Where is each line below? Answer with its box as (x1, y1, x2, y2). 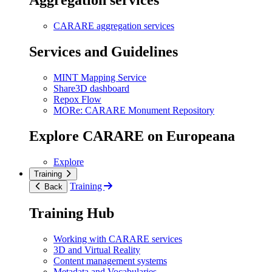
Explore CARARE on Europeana (29, 128, 235, 144)
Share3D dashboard (53, 83, 129, 94)
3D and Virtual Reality (53, 244, 140, 255)
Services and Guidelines (29, 44, 178, 60)
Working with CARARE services (53, 233, 182, 244)
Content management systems (53, 255, 167, 266)
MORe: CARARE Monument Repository (53, 105, 214, 116)
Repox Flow (53, 94, 101, 105)
